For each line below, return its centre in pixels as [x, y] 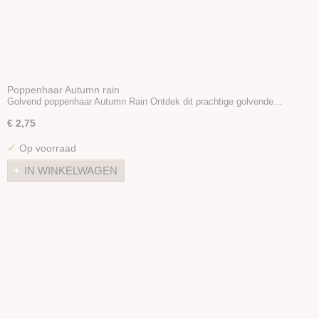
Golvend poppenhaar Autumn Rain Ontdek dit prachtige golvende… [145, 101]
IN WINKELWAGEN [71, 170]
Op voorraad [46, 148]
